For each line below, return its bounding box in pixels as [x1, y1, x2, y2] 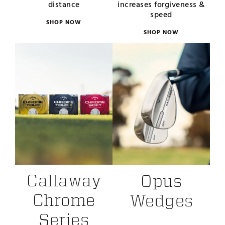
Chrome [32, 190, 95, 210]
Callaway [27, 170, 101, 190]
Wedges [129, 191, 193, 211]
